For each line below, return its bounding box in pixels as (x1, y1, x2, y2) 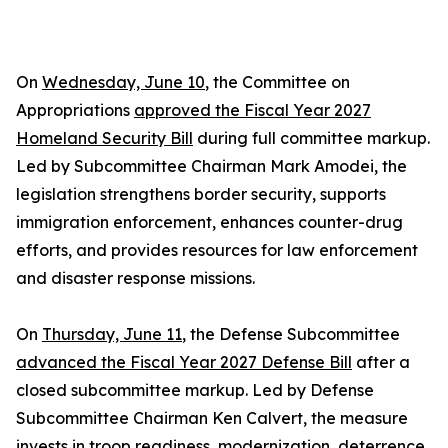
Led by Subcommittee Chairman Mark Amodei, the (16, 156, 407, 176)
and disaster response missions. (16, 268, 255, 288)
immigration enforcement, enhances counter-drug (16, 212, 403, 232)
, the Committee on (205, 72, 350, 92)
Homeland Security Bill (16, 128, 193, 148)
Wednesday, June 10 (42, 72, 205, 92)
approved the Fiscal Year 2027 (134, 100, 371, 120)
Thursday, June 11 (42, 324, 182, 344)
